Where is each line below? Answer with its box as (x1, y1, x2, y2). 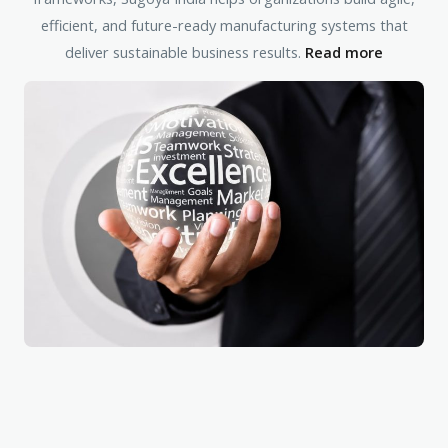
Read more (305, 42, 383, 63)
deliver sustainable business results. (65, 42, 305, 63)
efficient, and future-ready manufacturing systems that (40, 15, 408, 36)
